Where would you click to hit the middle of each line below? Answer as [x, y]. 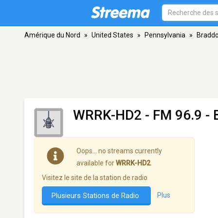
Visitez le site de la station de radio [95, 178]
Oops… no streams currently [119, 151]
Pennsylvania [165, 35]
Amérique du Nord [52, 35]
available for [96, 163]
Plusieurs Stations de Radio [96, 196]
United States [112, 35]
